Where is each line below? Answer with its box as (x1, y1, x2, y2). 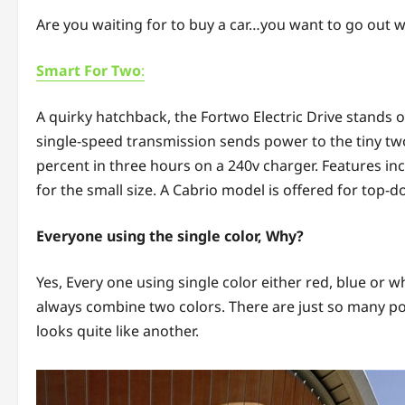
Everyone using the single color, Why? (36, 226, 307, 247)
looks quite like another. (36, 321, 199, 342)
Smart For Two (36, 61, 141, 81)
